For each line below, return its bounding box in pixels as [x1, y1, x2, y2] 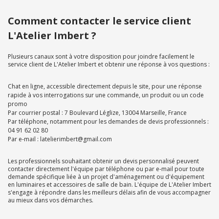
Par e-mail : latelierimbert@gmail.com [8, 135, 112, 144]
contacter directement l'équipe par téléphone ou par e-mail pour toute [8, 165, 204, 174]
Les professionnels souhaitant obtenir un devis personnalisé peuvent [8, 157, 199, 166]
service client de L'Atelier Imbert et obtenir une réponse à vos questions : [8, 60, 210, 69]
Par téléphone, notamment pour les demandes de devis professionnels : [8, 117, 209, 126]
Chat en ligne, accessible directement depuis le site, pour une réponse [8, 82, 202, 91]
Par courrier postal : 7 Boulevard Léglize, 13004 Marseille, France [8, 109, 187, 117]
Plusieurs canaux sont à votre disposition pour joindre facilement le [8, 52, 195, 61]
